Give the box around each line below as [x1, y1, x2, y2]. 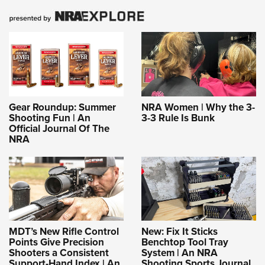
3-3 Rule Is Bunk [141, 110, 215, 125]
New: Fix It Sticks [141, 224, 218, 239]
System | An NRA [141, 245, 218, 260]
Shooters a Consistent [9, 245, 109, 260]
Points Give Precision [9, 234, 104, 250]
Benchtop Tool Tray [141, 234, 228, 250]
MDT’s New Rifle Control [9, 224, 119, 239]
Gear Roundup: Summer [9, 99, 116, 115]
